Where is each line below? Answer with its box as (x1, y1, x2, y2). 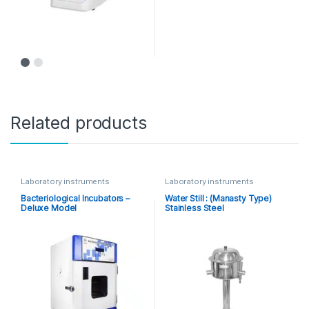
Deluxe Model (20, 203, 77, 214)
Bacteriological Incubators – (20, 193, 130, 204)
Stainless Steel (164, 203, 224, 214)
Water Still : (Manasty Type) (164, 193, 272, 204)
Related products (10, 112, 147, 133)
